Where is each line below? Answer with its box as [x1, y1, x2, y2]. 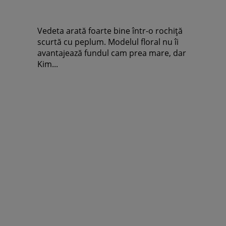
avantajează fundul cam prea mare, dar [37, 47, 186, 59]
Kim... [37, 59, 58, 70]
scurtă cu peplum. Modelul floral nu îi [37, 36, 179, 47]
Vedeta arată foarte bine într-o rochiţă [37, 25, 183, 36]
